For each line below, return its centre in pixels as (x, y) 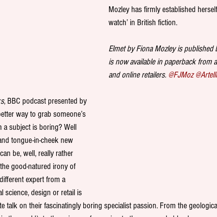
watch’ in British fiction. (143, 23)
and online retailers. (138, 75)
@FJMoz (181, 75)
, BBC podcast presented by (46, 101)
